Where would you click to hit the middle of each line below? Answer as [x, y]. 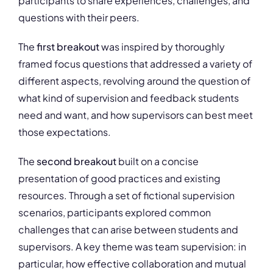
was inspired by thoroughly [163, 46]
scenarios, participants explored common [115, 212]
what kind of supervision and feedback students [129, 97]
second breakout [76, 161]
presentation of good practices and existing [119, 178]
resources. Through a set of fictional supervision [126, 195]
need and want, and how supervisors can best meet [136, 115]
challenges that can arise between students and [128, 229]
